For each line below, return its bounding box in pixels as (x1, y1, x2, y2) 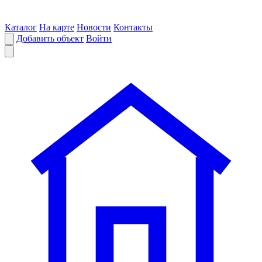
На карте (39, 22, 74, 32)
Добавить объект (16, 33, 84, 43)
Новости (77, 22, 111, 32)
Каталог (5, 22, 37, 32)
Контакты (113, 22, 153, 32)
